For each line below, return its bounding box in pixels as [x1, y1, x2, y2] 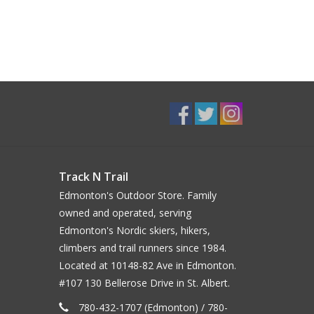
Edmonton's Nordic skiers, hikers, [58, 224, 210, 238]
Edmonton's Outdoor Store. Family [58, 189, 217, 203]
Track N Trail [58, 169, 128, 185]
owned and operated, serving [58, 206, 191, 220]
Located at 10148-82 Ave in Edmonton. [58, 259, 236, 273]
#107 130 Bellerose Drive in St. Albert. [58, 276, 230, 290]
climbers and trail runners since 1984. [58, 241, 226, 255]
